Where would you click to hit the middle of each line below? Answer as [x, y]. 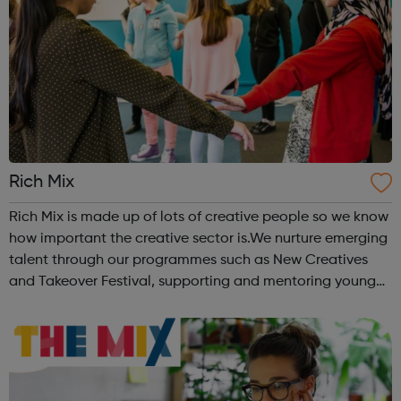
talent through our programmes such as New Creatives [188, 260]
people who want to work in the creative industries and [189, 303]
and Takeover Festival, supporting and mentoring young [192, 282]
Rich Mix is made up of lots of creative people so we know [199, 217]
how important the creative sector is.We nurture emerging [198, 239]
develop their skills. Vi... [85, 324]
